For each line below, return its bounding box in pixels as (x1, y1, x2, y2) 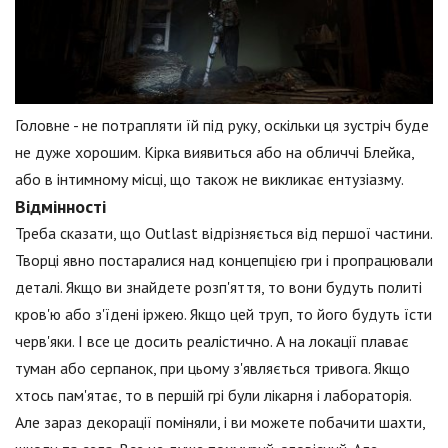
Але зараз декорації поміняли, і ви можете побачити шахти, (15, 412, 425, 433)
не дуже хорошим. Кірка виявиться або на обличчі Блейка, (15, 142, 414, 163)
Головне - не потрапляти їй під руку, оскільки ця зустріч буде (15, 115, 429, 136)
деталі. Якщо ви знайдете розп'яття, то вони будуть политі (15, 277, 422, 298)
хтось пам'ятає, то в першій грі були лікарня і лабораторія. (15, 385, 411, 406)
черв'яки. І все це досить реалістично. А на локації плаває (15, 331, 409, 352)
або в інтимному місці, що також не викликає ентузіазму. (15, 169, 404, 190)
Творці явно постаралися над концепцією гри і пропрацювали (15, 250, 433, 271)
